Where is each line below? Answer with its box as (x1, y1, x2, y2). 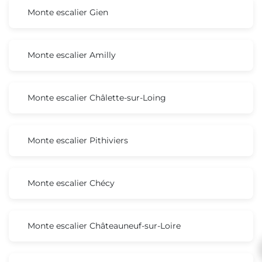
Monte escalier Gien (27, 6, 108, 18)
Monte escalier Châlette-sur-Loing (27, 92, 166, 103)
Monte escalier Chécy (27, 177, 115, 188)
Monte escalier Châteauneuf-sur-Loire (27, 220, 181, 231)
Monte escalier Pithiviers (27, 135, 128, 146)
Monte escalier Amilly (27, 49, 116, 60)
